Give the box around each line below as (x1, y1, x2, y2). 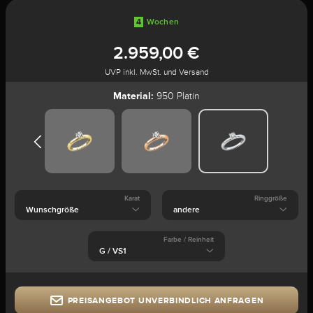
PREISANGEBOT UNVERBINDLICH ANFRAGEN (67, 296, 264, 305)
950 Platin (154, 91, 200, 101)
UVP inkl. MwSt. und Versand (104, 67, 209, 77)
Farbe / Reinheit (163, 235, 214, 243)
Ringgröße (254, 194, 288, 202)
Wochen (146, 17, 180, 27)
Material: (113, 90, 154, 101)
